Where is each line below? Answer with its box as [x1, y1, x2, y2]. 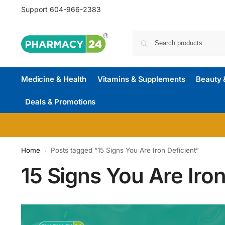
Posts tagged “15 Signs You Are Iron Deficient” [51, 146, 199, 154]
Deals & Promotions [25, 97, 96, 106]
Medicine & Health [21, 74, 87, 84]
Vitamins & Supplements [97, 74, 185, 84]
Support [21, 5, 50, 14]
